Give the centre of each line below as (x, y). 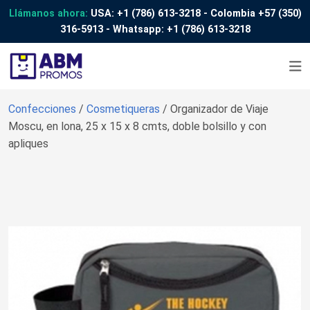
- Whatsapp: (135, 29)
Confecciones (44, 109)
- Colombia (229, 13)
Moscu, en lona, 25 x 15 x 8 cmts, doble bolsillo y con (137, 126)
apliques (28, 143)
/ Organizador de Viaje (216, 109)
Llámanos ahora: (48, 13)
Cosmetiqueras (125, 109)
